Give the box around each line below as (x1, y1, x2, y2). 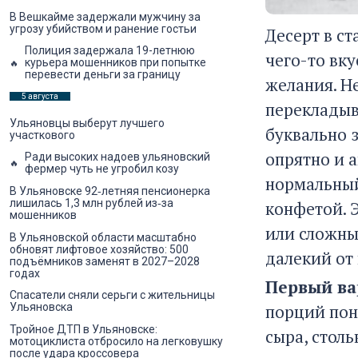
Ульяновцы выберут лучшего (10, 116, 165, 129)
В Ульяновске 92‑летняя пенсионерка (10, 185, 210, 198)
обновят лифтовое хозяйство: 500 (10, 242, 189, 256)
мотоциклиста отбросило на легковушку (10, 334, 223, 348)
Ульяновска (10, 300, 73, 314)
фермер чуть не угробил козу (25, 162, 179, 176)
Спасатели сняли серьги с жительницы (10, 288, 215, 302)
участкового (10, 128, 75, 141)
